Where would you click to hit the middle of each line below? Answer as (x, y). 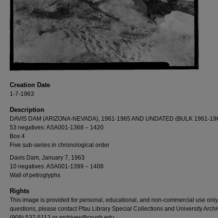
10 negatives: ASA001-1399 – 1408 (57, 166)
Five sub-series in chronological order (60, 145)
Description (27, 110)
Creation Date (30, 85)
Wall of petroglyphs (35, 175)
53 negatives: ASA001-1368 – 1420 (57, 127)
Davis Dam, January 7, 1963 (47, 158)
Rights (19, 191)
